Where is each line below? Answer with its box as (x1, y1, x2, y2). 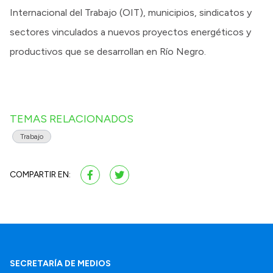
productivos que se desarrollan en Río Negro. (10, 46, 206, 58)
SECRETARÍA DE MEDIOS (10, 258, 111, 269)
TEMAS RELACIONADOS (10, 112, 133, 126)
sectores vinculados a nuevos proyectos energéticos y (10, 26, 251, 38)
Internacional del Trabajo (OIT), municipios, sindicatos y (10, 7, 252, 19)
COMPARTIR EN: (10, 169, 71, 180)
